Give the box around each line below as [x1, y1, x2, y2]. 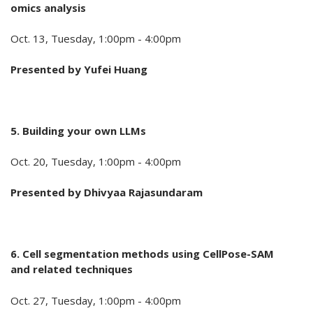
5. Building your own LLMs [10, 124, 146, 138]
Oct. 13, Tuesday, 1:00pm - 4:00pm [10, 31, 181, 46]
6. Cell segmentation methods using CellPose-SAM [10, 247, 274, 261]
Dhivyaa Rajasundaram [84, 185, 203, 200]
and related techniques [10, 262, 133, 277]
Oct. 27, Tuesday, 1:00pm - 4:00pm [10, 293, 181, 307]
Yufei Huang [84, 62, 147, 77]
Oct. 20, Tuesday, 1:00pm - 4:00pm [10, 154, 181, 169]
